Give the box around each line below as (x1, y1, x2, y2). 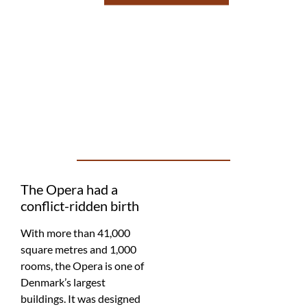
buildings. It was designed (21, 292, 140, 306)
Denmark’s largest (21, 275, 106, 289)
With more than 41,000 (21, 226, 130, 240)
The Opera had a (21, 181, 118, 198)
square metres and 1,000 (21, 243, 136, 256)
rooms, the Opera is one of (21, 259, 144, 273)
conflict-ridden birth (21, 197, 139, 214)
